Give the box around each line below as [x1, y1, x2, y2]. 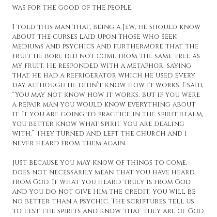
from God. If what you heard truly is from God [12, 177, 191, 187]
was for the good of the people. [12, 3, 133, 13]
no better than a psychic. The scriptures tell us [12, 197, 194, 206]
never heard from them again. [12, 139, 126, 148]
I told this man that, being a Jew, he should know [12, 22, 201, 32]
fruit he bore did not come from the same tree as [12, 51, 200, 61]
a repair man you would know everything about [12, 100, 196, 109]
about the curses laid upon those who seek [12, 32, 177, 42]
